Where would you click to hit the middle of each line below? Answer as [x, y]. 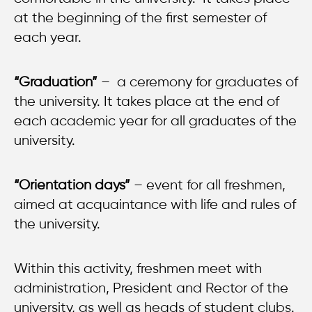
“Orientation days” [72, 185]
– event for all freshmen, [208, 185]
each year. [48, 37]
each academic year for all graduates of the [155, 120]
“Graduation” [56, 81]
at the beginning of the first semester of [140, 17]
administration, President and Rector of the [151, 288]
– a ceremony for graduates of [198, 81]
